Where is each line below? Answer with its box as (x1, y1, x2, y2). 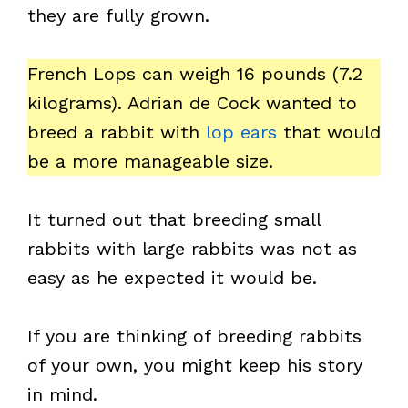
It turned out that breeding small (27, 208, 321, 230)
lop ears (206, 120, 277, 143)
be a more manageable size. (27, 149, 273, 172)
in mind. (27, 382, 97, 405)
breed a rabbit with (27, 120, 206, 143)
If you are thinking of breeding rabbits (27, 324, 362, 347)
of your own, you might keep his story (27, 353, 362, 376)
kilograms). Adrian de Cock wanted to (27, 91, 357, 114)
